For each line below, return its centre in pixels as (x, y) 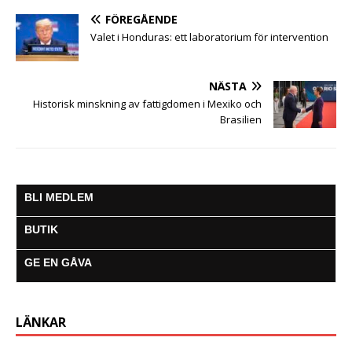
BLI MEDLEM (59, 197)
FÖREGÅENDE (141, 19)
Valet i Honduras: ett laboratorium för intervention (209, 37)
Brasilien (241, 119)
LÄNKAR (41, 322)
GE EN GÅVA (58, 262)
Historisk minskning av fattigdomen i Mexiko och (147, 103)
